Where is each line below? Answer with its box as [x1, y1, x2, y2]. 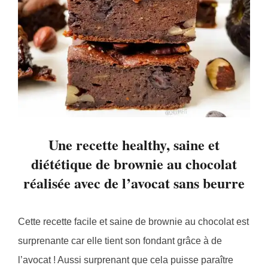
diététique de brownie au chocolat [31, 153, 237, 175]
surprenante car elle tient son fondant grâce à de [18, 236, 222, 246]
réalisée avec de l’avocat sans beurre [23, 172, 245, 194]
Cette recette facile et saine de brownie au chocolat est [18, 217, 249, 227]
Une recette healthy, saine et [48, 134, 220, 156]
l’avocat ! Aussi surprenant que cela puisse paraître [18, 255, 233, 266]
